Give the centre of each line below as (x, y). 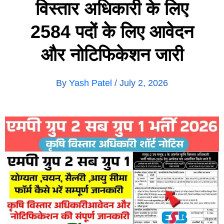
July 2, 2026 (144, 83)
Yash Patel (92, 83)
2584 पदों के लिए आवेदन (112, 31)
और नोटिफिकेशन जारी (112, 54)
